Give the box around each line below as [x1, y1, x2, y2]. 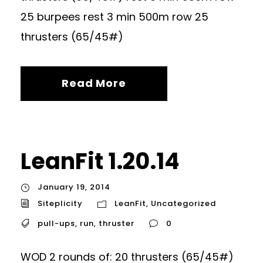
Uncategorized [151, 197, 216, 209]
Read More [62, 76, 126, 91]
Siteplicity [38, 197, 83, 209]
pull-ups [38, 217, 75, 229]
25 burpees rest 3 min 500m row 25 [21, 9, 208, 25]
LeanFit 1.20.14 [21, 146, 179, 177]
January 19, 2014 [38, 181, 110, 193]
